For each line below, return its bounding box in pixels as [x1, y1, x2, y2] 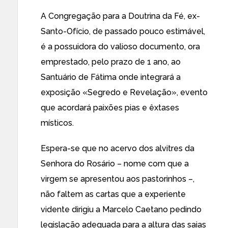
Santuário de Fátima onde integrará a [41, 72, 181, 82]
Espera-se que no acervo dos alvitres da [41, 144, 194, 153]
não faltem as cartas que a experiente [41, 189, 186, 199]
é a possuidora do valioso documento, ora [41, 42, 200, 51]
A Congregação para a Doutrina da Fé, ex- [41, 11, 200, 21]
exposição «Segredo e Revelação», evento [41, 88, 208, 97]
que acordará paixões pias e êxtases [41, 103, 179, 112]
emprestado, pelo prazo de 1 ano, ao [41, 57, 181, 67]
